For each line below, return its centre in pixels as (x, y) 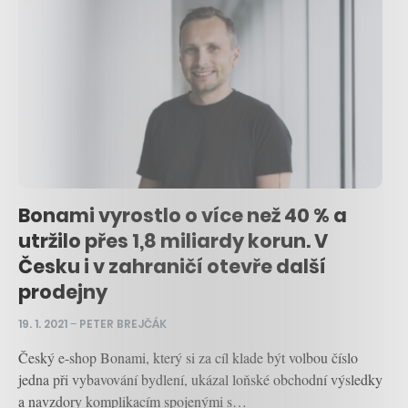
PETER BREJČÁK (123, 323)
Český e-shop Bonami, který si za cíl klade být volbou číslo (188, 357)
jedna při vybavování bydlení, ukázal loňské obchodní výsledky (200, 379)
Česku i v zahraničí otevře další (172, 267)
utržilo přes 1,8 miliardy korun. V (173, 241)
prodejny (63, 292)
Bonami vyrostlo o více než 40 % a (183, 216)
